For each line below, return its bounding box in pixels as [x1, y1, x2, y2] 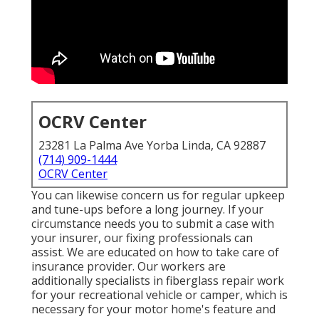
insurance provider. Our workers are [31, 258, 226, 275]
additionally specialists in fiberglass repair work [31, 273, 284, 289]
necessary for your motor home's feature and [31, 301, 276, 318]
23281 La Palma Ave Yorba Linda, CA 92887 [38, 137, 266, 154]
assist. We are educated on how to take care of [31, 244, 279, 261]
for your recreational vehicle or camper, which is [31, 287, 288, 303]
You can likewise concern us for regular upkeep [31, 187, 285, 204]
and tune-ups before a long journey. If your [31, 202, 263, 218]
